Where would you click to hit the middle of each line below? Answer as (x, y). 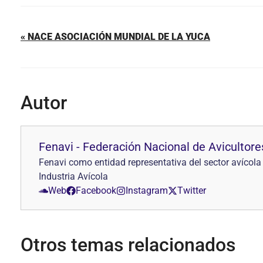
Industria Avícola (73, 176)
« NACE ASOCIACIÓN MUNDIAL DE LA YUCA (115, 37)
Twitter (192, 190)
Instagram (147, 190)
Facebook (96, 190)
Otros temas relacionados (128, 245)
